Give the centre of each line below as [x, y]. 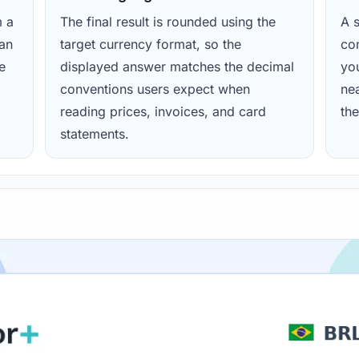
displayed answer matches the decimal [177, 67]
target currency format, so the [150, 44]
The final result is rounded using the [167, 22]
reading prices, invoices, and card [163, 112]
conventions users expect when [155, 89]
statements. [94, 134]
